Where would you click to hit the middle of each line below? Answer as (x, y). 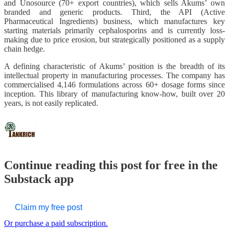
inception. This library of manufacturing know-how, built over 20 (114, 94)
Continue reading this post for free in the (111, 165)
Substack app (39, 179)
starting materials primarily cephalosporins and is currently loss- (114, 30)
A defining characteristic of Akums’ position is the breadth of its (114, 66)
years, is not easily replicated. (51, 103)
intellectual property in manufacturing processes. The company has (114, 75)
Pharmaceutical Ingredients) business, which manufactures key (114, 21)
